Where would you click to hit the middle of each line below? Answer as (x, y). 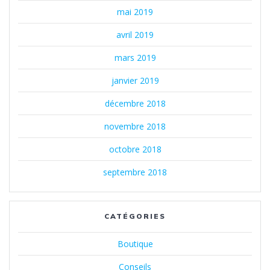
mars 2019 (135, 58)
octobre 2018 (135, 149)
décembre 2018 (135, 104)
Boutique (135, 244)
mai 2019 (135, 12)
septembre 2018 (135, 172)
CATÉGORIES (135, 216)
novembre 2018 (135, 127)
